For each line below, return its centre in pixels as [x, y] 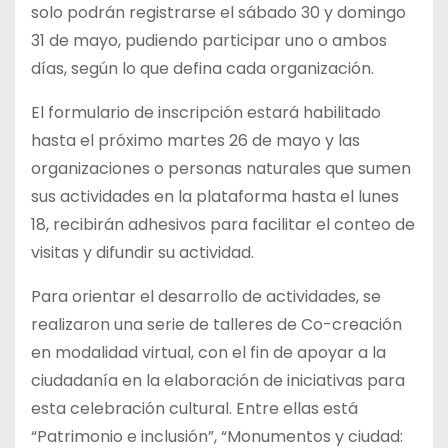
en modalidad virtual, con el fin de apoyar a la [208, 352]
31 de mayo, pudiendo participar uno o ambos [209, 40]
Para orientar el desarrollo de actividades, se [206, 296]
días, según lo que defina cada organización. [202, 68]
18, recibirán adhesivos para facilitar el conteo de [223, 224]
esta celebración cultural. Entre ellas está [194, 408]
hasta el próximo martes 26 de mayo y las [195, 140]
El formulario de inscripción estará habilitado [206, 112]
